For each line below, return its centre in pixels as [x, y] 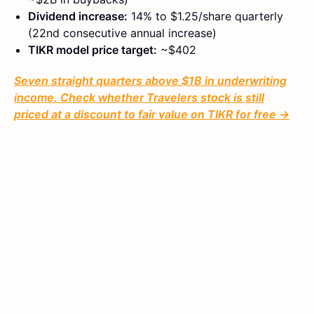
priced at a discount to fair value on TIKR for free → [152, 115]
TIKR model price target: [93, 50]
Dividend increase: [78, 16]
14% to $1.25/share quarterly [205, 16]
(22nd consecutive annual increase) [122, 33]
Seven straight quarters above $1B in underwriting [150, 81]
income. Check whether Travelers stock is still [139, 98]
